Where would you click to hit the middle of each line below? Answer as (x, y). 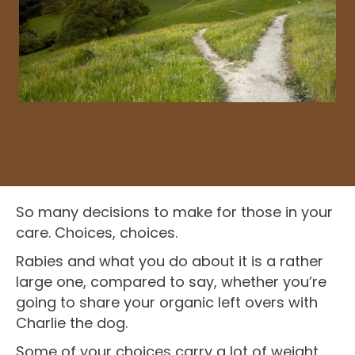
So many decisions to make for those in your (174, 212)
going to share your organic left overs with (167, 302)
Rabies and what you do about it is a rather (170, 261)
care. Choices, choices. (97, 232)
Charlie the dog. (72, 323)
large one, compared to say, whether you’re (171, 281)
